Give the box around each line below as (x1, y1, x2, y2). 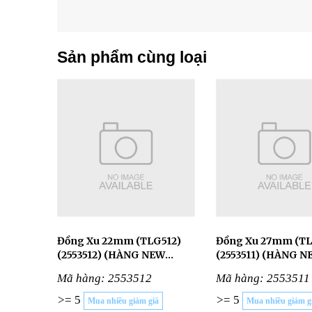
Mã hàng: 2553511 (215, 272, 310, 285)
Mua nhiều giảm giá (88, 296, 159, 306)
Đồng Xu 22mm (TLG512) (57, 235, 181, 247)
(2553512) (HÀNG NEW (57, 249, 165, 261)
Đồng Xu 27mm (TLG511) (215, 235, 295, 247)
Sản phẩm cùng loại (57, 48, 207, 66)
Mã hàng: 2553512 (57, 272, 152, 285)
